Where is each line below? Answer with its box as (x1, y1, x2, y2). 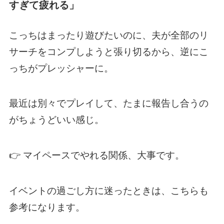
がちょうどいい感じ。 (8, 114, 104, 125)
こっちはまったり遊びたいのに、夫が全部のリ (8, 29, 208, 40)
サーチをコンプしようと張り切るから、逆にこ (8, 46, 208, 57)
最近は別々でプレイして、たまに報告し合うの (8, 98, 208, 109)
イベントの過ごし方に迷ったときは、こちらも (8, 185, 208, 196)
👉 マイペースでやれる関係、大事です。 (8, 149, 184, 160)
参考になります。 (8, 201, 85, 212)
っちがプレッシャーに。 (8, 62, 113, 73)
